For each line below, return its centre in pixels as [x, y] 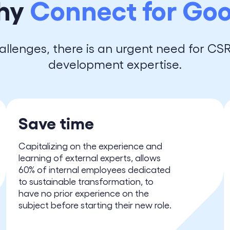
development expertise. [115, 64]
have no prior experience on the [84, 193]
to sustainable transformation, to [86, 181]
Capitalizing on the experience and [90, 146]
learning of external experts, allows [90, 157]
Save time [56, 122]
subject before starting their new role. [95, 205]
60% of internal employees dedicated [94, 169]
